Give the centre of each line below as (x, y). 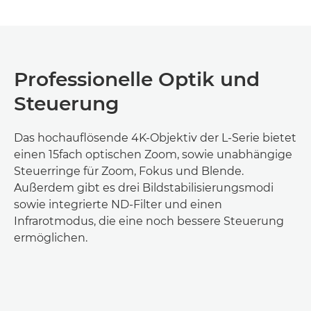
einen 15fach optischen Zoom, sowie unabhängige (153, 154)
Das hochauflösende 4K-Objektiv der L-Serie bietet (155, 137)
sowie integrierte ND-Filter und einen (118, 204)
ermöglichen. (51, 237)
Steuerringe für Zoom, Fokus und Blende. (129, 171)
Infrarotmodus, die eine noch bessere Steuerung (149, 221)
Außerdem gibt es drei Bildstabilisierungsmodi (144, 187)
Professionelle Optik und (137, 79)
